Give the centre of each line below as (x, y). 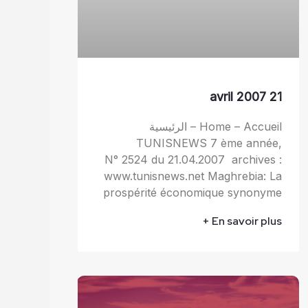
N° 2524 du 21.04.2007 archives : (194, 159)
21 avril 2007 (276, 96)
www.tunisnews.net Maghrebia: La (193, 176)
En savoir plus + (247, 221)
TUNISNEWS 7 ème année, (209, 143)
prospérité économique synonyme (193, 192)
